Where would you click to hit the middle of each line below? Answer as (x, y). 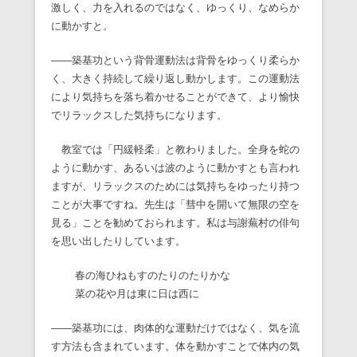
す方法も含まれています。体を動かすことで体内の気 (175, 347)
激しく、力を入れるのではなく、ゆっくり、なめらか (175, 8)
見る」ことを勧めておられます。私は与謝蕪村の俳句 (175, 223)
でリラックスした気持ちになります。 (139, 116)
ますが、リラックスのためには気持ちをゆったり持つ (175, 186)
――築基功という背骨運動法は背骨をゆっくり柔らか (175, 61)
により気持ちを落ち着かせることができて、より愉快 (175, 97)
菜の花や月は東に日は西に (137, 294)
